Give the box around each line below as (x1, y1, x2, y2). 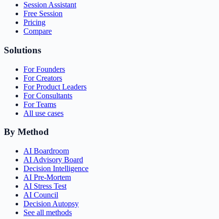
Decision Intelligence (23, 164, 88, 173)
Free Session (23, 9, 63, 18)
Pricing (23, 18, 45, 27)
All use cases (23, 109, 64, 117)
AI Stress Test (23, 181, 66, 190)
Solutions (4, 44, 41, 55)
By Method (4, 127, 49, 137)
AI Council (23, 190, 58, 199)
